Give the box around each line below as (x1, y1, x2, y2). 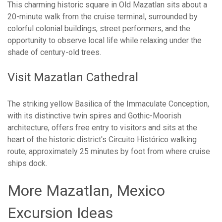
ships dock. (7, 159, 47, 168)
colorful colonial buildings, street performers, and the (7, 24, 190, 34)
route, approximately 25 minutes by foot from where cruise (7, 147, 210, 157)
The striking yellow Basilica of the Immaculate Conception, (7, 99, 209, 109)
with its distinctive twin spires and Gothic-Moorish (7, 111, 181, 121)
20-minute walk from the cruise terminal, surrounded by (7, 12, 198, 22)
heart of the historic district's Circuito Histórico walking (7, 135, 197, 145)
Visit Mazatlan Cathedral (7, 70, 138, 85)
